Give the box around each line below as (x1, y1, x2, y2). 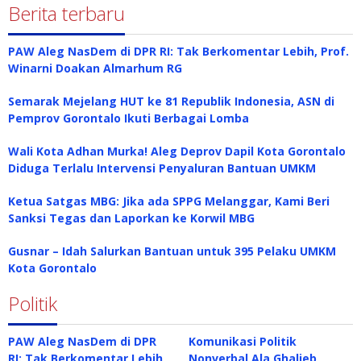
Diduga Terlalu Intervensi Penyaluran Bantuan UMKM (8, 160, 316, 176)
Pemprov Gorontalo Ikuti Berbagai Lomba (8, 110, 249, 126)
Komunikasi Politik (189, 334, 297, 349)
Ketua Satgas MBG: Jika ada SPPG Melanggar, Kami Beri (8, 193, 330, 209)
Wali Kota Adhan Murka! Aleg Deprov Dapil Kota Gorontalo (8, 143, 346, 159)
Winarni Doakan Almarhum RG (8, 60, 182, 76)
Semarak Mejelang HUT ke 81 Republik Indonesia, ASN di (8, 93, 334, 109)
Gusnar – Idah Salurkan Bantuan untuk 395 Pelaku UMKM (8, 243, 336, 259)
